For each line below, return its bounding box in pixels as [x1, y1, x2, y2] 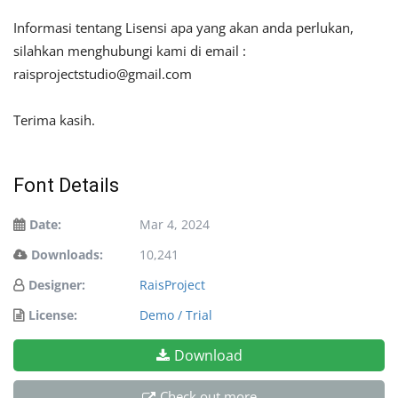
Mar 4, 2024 [139, 216, 210, 234]
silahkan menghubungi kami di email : [13, 42, 246, 60]
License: [28, 306, 77, 324]
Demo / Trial [139, 306, 212, 324]
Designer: [28, 276, 85, 294]
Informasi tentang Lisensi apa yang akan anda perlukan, [13, 19, 354, 37]
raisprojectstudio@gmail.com [13, 65, 192, 84]
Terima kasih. [13, 111, 95, 130]
